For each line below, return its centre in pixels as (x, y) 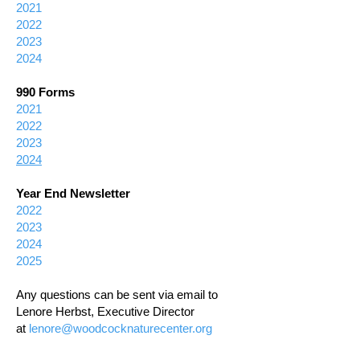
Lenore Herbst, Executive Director (105, 311)
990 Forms (45, 92)
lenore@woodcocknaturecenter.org (121, 328)
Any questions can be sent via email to (117, 295)
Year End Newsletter (73, 193)
